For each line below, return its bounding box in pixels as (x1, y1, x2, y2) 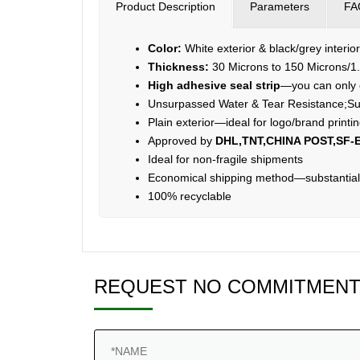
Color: (148, 42, 182, 55)
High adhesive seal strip (148, 79, 280, 92)
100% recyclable (148, 190, 231, 203)
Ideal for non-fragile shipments (148, 153, 303, 166)
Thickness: (148, 60, 209, 74)
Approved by (148, 134, 212, 148)
